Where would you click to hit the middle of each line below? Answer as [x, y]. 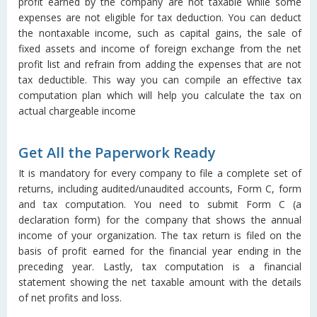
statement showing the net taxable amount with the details [160, 282]
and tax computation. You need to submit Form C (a [160, 204]
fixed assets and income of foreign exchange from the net [160, 48]
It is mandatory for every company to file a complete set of [160, 173]
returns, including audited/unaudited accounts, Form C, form [160, 189]
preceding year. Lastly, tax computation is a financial [160, 266]
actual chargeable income [77, 111]
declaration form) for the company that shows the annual [160, 220]
